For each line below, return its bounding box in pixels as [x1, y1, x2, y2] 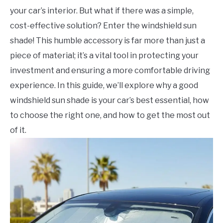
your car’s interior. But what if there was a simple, [10, 5, 194, 15]
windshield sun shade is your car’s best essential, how [10, 95, 209, 105]
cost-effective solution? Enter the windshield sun [10, 20, 197, 30]
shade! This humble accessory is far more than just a [10, 35, 205, 45]
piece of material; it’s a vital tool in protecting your [10, 50, 199, 60]
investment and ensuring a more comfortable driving [10, 65, 210, 75]
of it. [10, 125, 26, 135]
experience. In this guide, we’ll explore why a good [10, 80, 198, 90]
